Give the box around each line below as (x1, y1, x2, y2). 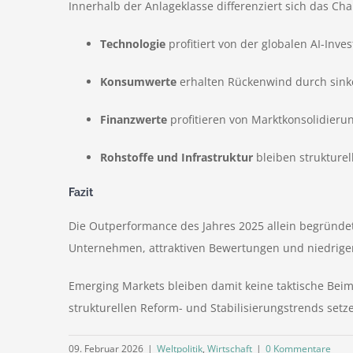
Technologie (100, 36, 165, 52)
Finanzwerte (100, 112, 167, 128)
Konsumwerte (100, 74, 176, 90)
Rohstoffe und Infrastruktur (100, 150, 253, 165)
